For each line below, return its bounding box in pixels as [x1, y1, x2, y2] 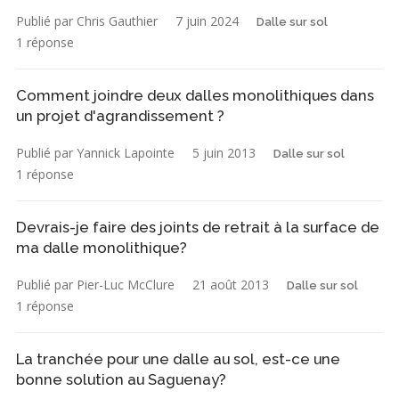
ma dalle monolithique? [16, 238, 187, 256]
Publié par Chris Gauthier [16, 12, 158, 29]
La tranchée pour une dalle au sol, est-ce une [16, 349, 340, 368]
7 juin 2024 [175, 12, 239, 29]
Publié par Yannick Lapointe [16, 143, 175, 161]
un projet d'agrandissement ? [16, 106, 224, 125]
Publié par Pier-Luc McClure [16, 275, 175, 293]
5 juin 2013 [192, 143, 256, 161]
